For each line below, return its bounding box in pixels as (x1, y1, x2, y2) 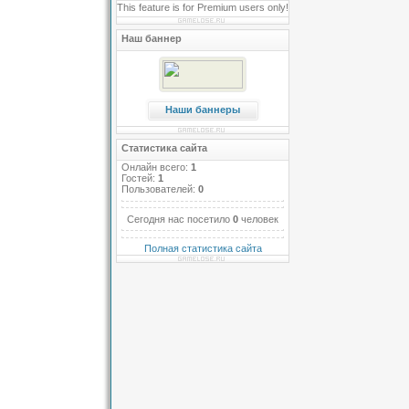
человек (241, 213, 278, 225)
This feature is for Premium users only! (117, 2, 288, 13)
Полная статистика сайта (143, 243, 262, 254)
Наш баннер (121, 33, 182, 44)
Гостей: (121, 173, 158, 184)
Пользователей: (121, 184, 198, 194)
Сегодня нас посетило (127, 213, 233, 225)
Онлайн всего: (121, 162, 191, 173)
